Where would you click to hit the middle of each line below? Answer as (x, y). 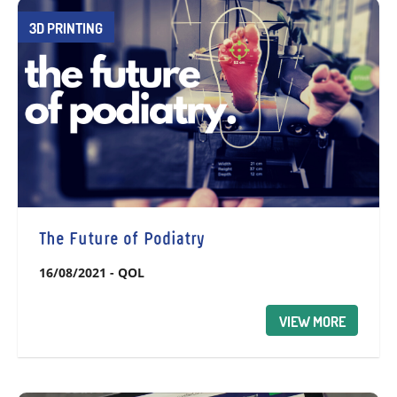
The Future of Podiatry (121, 239)
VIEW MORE (312, 321)
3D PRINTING (66, 28)
